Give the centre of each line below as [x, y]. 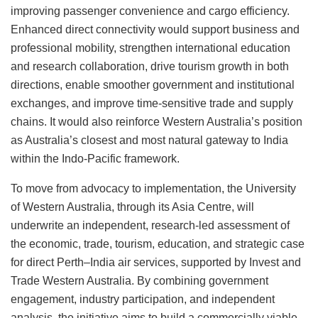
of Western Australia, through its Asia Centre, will [132, 207]
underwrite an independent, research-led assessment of [150, 225]
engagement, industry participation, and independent [143, 299]
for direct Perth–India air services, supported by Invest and [156, 262]
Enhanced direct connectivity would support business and [155, 29]
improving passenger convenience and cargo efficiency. [150, 11]
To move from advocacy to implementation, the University [153, 188]
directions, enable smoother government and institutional [153, 84]
